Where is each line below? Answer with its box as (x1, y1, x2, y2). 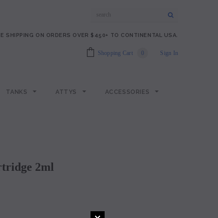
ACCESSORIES (105, 89, 151, 95)
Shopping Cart (97, 50, 133, 56)
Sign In (160, 50, 178, 56)
